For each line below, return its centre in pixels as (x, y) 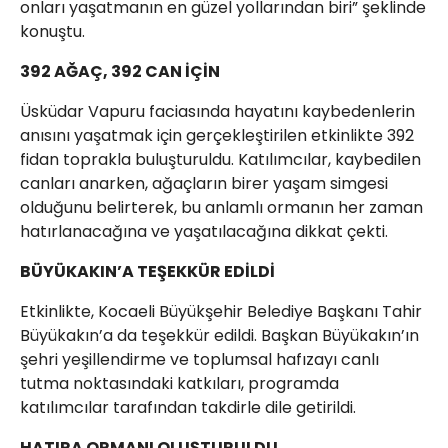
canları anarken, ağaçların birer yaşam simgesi (204, 183)
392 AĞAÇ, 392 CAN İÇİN (120, 71)
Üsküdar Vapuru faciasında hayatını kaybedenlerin (217, 111)
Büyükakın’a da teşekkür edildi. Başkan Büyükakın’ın (219, 335)
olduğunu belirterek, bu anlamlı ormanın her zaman (221, 207)
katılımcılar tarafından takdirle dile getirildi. (188, 407)
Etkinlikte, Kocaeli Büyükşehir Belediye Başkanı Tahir (221, 311)
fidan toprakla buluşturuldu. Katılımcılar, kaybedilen (220, 159)
